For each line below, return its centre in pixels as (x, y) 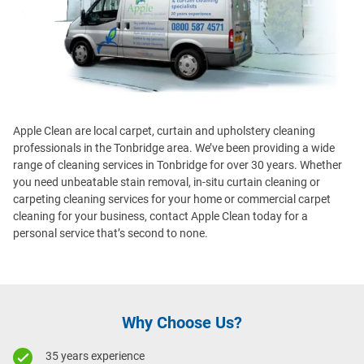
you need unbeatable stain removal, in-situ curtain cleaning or (167, 182)
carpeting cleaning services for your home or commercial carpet (172, 199)
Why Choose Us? (182, 323)
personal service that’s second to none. (110, 234)
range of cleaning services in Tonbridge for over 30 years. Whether (178, 165)
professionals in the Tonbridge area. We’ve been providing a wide (174, 148)
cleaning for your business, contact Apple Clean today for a (160, 217)
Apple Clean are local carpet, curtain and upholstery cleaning (164, 131)
